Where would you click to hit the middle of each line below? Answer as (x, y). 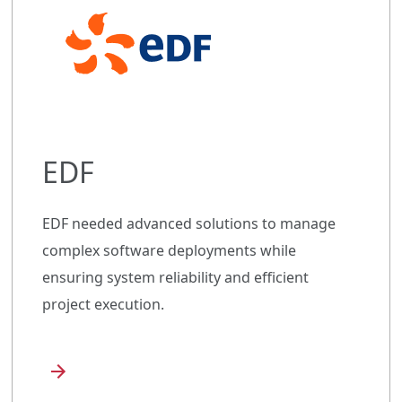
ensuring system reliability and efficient (175, 277)
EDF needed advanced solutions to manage (189, 223)
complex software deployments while (169, 250)
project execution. (103, 304)
